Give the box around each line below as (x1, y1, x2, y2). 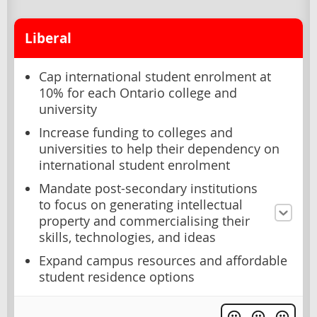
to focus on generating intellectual (39, 196, 243, 213)
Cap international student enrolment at (39, 68, 271, 85)
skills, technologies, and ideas (39, 229, 216, 246)
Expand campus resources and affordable (39, 252, 287, 269)
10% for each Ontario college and (39, 84, 237, 101)
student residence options (39, 268, 195, 285)
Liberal (25, 28, 71, 47)
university (39, 100, 97, 117)
